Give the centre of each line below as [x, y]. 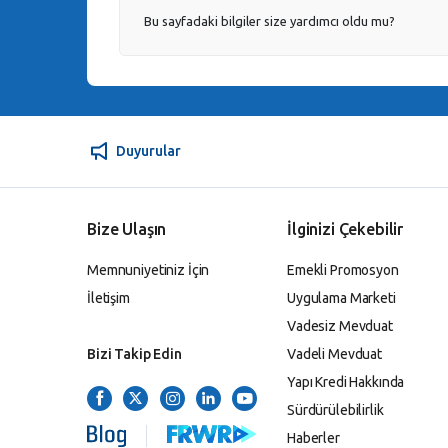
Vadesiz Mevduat [340, 325]
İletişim [108, 297]
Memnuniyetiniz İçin [148, 269]
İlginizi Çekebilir [345, 228]
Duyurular [148, 151]
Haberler [313, 437]
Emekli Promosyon [343, 269]
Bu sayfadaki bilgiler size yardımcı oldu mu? [269, 21]
